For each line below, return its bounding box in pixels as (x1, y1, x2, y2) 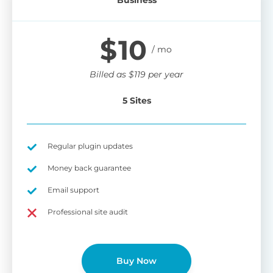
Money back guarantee (48, 163, 131, 172)
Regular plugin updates (48, 141, 133, 151)
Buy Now (116, 255, 157, 266)
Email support (48, 185, 99, 194)
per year (146, 68, 183, 80)
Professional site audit (48, 207, 128, 216)
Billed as (90, 68, 129, 80)
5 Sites (122, 94, 151, 106)
